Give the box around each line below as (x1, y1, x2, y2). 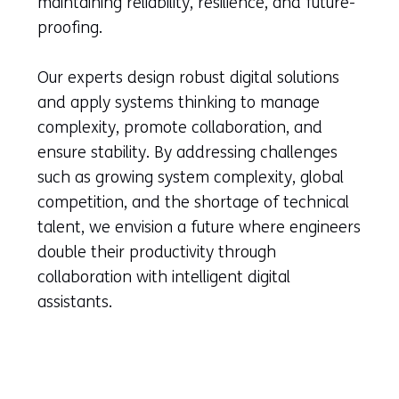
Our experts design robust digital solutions (37, 67, 339, 87)
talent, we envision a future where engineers (37, 216, 361, 237)
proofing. (37, 17, 102, 37)
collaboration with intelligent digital (37, 266, 290, 287)
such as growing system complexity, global (37, 167, 344, 187)
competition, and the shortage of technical (37, 191, 349, 212)
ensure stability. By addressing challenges (37, 142, 338, 162)
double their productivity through (37, 241, 276, 262)
